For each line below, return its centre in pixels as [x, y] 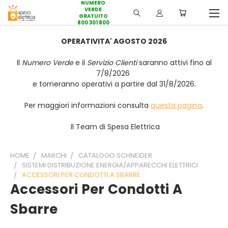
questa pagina [176, 105]
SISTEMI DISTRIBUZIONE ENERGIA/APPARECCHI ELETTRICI [110, 165]
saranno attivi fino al [174, 63]
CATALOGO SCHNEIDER [115, 155]
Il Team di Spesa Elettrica [114, 127]
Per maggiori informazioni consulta [88, 105]
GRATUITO [93, 16]
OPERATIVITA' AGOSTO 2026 [114, 41]
